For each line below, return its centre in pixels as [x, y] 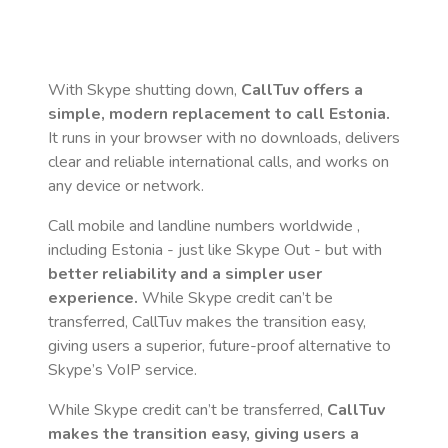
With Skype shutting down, [144, 90]
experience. [93, 298]
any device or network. [126, 186]
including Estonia [105, 250]
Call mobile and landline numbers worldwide [202, 226]
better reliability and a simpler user [185, 274]
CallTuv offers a [302, 90]
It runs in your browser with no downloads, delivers [224, 138]
